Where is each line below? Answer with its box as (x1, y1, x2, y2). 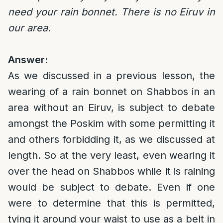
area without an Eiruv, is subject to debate (8, 102, 215, 113)
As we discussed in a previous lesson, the (8, 70, 215, 82)
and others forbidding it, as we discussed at (8, 133, 215, 145)
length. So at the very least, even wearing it (8, 149, 215, 161)
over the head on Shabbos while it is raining (8, 165, 215, 177)
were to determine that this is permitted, (8, 197, 215, 209)
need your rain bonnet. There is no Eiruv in (8, 6, 215, 18)
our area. (8, 22, 51, 34)
